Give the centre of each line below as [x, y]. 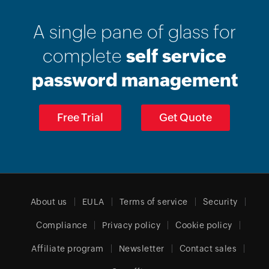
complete [84, 56]
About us [49, 202]
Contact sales [208, 249]
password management [134, 80]
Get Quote [186, 117]
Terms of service [153, 202]
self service [176, 56]
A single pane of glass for [134, 32]
